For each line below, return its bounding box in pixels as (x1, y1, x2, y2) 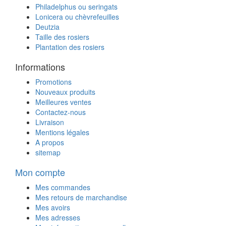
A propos (35, 137, 64, 148)
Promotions (35, 77, 72, 87)
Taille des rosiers (35, 32, 89, 42)
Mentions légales (35, 127, 89, 138)
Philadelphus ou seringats (35, 2, 118, 12)
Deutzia (35, 22, 60, 32)
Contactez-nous (35, 107, 86, 118)
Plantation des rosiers (35, 42, 104, 52)
